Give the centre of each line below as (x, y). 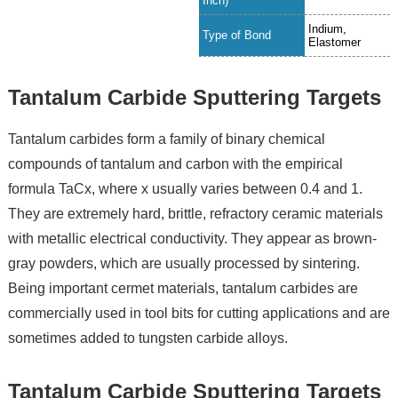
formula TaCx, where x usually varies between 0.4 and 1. (185, 189)
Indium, (328, 29)
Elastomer (335, 43)
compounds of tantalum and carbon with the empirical (175, 164)
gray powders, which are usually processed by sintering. (183, 264)
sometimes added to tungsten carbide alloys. (147, 338)
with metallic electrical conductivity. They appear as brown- (192, 239)
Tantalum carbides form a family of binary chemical (166, 139)
